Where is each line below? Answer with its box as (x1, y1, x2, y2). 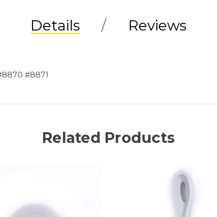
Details (31, 16, 80, 34)
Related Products (42, 128, 175, 147)
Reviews (128, 16, 186, 34)
